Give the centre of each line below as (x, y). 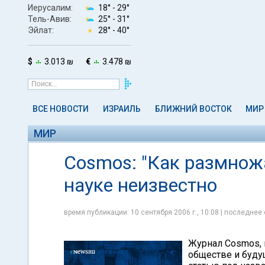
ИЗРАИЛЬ (122, 109)
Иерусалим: (50, 7)
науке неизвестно (140, 185)
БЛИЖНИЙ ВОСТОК (193, 109)
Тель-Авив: (50, 19)
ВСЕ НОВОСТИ (61, 109)
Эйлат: (41, 30)
